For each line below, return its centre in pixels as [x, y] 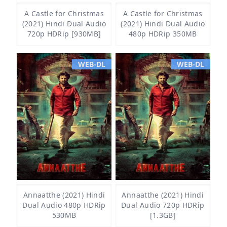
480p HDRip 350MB [163, 34]
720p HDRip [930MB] [64, 34]
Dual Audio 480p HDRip [64, 205]
